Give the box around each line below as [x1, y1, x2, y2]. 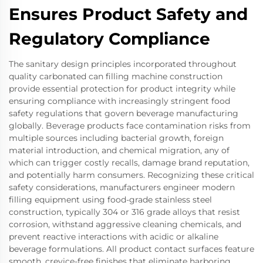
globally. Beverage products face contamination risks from [9, 120, 251, 131]
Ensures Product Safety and [9, 4, 248, 24]
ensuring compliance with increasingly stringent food [9, 96, 230, 106]
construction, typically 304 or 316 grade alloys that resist [9, 207, 240, 217]
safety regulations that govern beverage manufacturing [9, 108, 238, 119]
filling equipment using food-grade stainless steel [9, 194, 212, 205]
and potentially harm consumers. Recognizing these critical [9, 170, 254, 180]
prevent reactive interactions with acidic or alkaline [9, 231, 218, 242]
